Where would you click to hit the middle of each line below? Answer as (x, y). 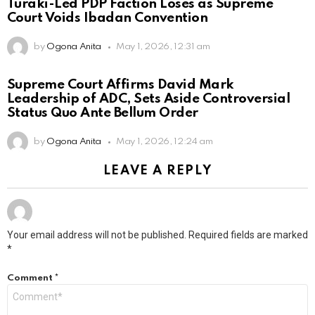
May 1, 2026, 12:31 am (163, 47)
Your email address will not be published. (97, 235)
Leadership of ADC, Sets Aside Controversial (149, 99)
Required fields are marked (248, 235)
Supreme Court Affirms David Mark (121, 85)
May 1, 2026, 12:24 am (164, 142)
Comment (31, 278)
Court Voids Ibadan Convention (108, 18)
